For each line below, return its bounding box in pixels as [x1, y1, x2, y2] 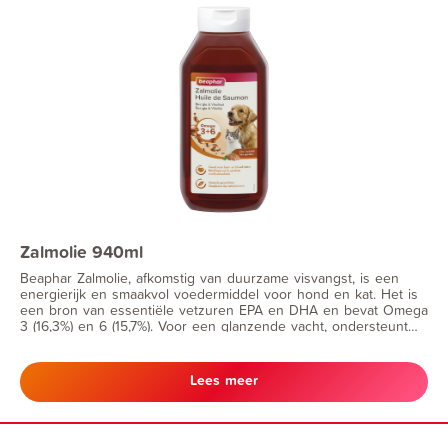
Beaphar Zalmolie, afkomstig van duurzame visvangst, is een [20, 267, 399, 287]
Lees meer [190, 369, 258, 390]
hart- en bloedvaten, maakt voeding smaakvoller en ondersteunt [20, 331, 422, 351]
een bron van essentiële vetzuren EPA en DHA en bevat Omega [20, 299, 428, 319]
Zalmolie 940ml [20, 239, 143, 264]
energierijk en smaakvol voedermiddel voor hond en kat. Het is [20, 283, 418, 303]
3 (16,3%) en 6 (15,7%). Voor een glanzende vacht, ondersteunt [20, 315, 408, 335]
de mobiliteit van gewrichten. [20, 347, 200, 367]
